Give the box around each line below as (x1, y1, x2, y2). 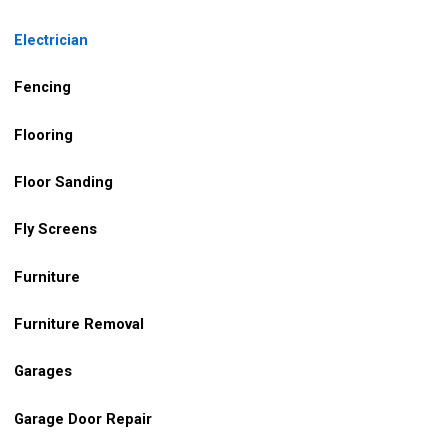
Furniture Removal (14, 314, 144, 333)
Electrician (14, 30, 88, 49)
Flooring (14, 125, 73, 144)
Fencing (10, 78, 71, 97)
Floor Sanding (14, 172, 113, 191)
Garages (14, 362, 72, 381)
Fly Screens (14, 220, 97, 239)
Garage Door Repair (14, 409, 152, 428)
